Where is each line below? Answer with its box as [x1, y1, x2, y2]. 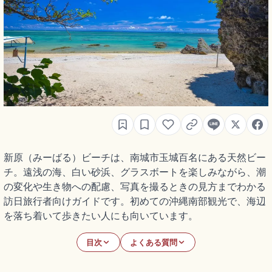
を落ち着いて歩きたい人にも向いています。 [4, 209, 198, 222]
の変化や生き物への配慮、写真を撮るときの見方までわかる [4, 180, 266, 193]
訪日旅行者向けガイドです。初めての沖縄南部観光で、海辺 [4, 195, 266, 208]
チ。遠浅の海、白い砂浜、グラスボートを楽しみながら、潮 [4, 166, 266, 178]
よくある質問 [130, 237, 178, 247]
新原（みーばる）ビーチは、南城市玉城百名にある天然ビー [4, 151, 266, 164]
